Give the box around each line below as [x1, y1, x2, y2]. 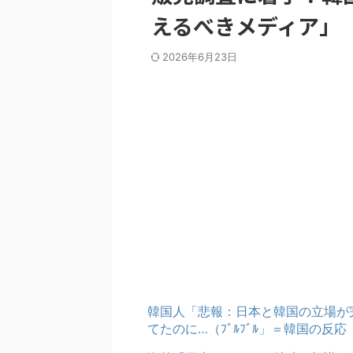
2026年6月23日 [162, 50, 237, 63]
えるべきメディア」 [151, 10, 340, 41]
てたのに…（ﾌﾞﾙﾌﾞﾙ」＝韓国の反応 [147, 321, 347, 336]
